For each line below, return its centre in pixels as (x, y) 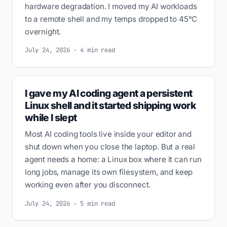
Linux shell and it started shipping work (110, 106)
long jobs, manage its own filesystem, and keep (109, 172)
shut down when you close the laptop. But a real (110, 147)
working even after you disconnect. (88, 185)
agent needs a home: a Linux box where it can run (113, 160)
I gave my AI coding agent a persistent (109, 93)
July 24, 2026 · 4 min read (70, 50)
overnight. (43, 32)
